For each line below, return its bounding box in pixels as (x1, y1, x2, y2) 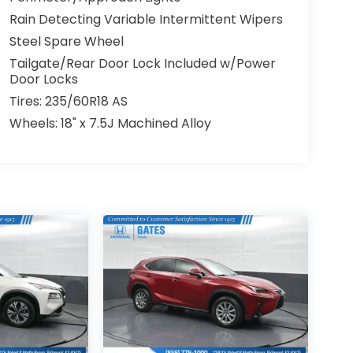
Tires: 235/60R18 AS (9, 92, 128, 111)
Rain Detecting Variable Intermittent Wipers (9, 10, 283, 29)
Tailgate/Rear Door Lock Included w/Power (9, 54, 276, 73)
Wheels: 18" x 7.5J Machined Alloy (9, 114, 211, 133)
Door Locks (9, 70, 78, 89)
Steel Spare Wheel (9, 32, 124, 51)
